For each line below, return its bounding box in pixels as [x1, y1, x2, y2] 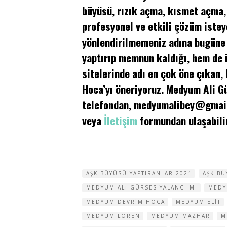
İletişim [104, 112, 137, 128]
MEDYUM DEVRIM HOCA [86, 198, 165, 205]
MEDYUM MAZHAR [151, 212, 210, 219]
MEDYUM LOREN [86, 212, 140, 219]
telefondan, [82, 97, 134, 112]
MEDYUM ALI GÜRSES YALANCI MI [86, 184, 198, 191]
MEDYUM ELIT [176, 198, 221, 205]
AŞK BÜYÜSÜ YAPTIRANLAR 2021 [86, 170, 192, 177]
